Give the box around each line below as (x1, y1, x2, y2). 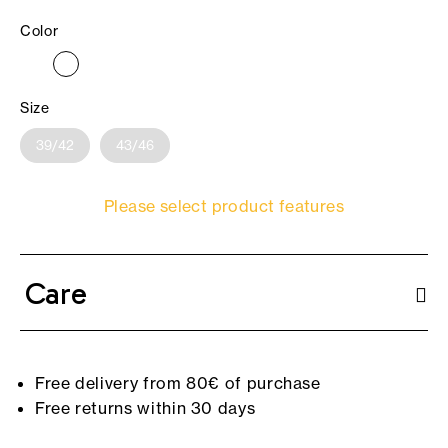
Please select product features (104, 196, 344, 217)
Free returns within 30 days (35, 398, 256, 419)
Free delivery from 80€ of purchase (35, 373, 321, 394)
